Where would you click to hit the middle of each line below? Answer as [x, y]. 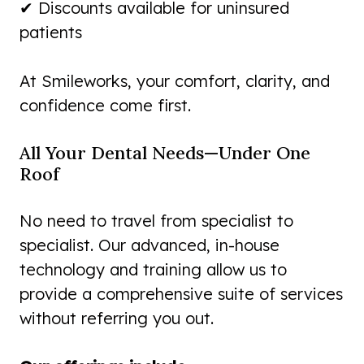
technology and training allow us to [153, 270]
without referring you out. [117, 318]
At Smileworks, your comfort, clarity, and [175, 81]
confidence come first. [105, 106]
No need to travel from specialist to [156, 221]
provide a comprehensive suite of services [181, 294]
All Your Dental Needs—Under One [165, 153]
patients [51, 32]
